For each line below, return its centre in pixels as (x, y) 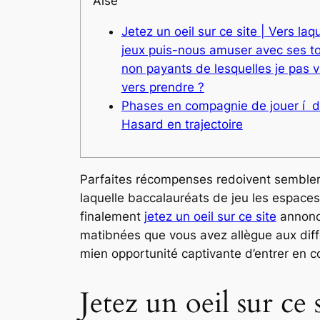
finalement (112, 216)
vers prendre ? (162, 87)
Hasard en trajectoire (182, 124)
